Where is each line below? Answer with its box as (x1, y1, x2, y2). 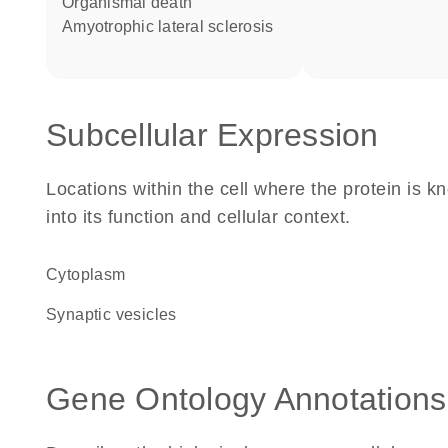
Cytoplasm (58, 266, 126, 283)
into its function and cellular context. (46, 207, 351, 227)
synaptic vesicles (57, 306, 177, 323)
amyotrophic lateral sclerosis (73, 18, 274, 35)
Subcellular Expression (46, 117, 379, 153)
